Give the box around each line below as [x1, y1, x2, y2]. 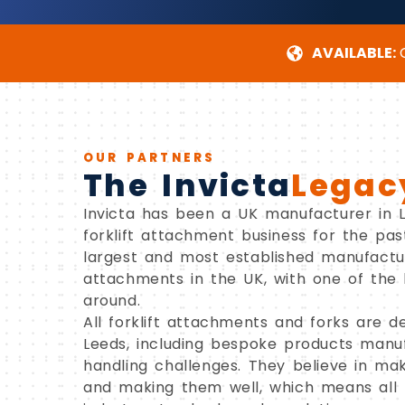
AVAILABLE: [311, 42, 396, 63]
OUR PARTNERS [83, 148, 216, 166]
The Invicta [83, 163, 292, 207]
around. [83, 289, 141, 311]
